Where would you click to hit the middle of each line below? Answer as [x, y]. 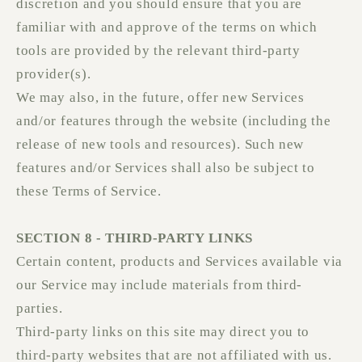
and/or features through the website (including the [174, 121]
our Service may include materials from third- [160, 285]
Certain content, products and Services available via [179, 262]
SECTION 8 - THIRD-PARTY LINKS [135, 238]
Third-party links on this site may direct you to [163, 332]
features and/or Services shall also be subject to [166, 168]
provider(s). [54, 74]
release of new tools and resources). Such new [160, 145]
